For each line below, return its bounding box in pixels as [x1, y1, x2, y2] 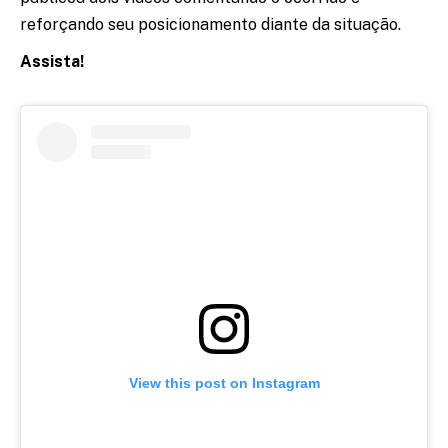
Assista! [20, 51, 84, 71]
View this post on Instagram [128, 374, 320, 391]
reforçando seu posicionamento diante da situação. [20, 14, 401, 34]
